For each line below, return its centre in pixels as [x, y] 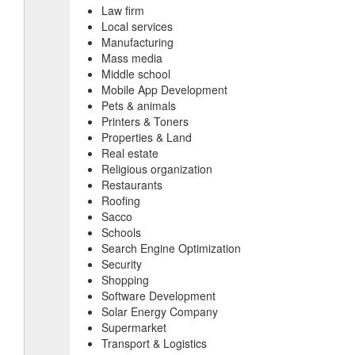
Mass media [132, 57]
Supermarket [134, 327]
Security [122, 263]
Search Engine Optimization [171, 248]
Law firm [123, 10]
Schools [121, 232]
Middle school [136, 73]
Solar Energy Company [160, 311]
